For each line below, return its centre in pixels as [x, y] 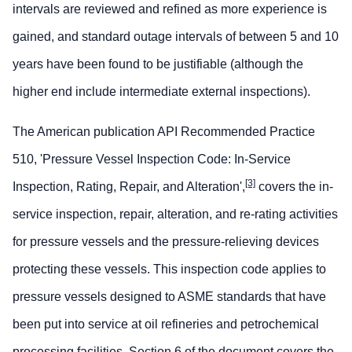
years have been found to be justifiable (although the [158, 64]
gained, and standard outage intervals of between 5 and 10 [176, 36]
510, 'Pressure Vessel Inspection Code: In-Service [152, 159]
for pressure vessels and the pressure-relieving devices [166, 241]
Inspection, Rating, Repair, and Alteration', [129, 186]
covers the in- [294, 186]
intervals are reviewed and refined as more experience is [170, 9]
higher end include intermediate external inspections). [161, 91]
